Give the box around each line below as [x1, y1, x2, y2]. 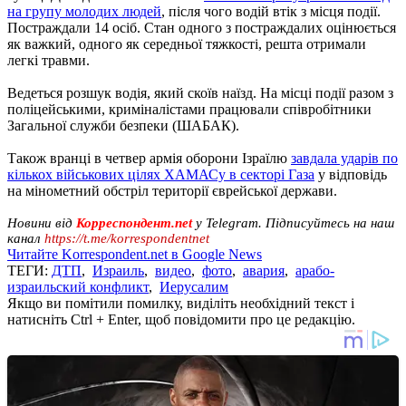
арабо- [295, 262, 334, 278]
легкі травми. [7, 52, 90, 68]
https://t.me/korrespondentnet [44, 230, 209, 246]
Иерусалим [159, 278, 228, 295]
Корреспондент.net [76, 215, 192, 230]
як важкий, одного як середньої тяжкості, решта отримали [7, 35, 366, 52]
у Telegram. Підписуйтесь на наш [196, 215, 394, 230]
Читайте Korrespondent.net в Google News [7, 246, 262, 262]
